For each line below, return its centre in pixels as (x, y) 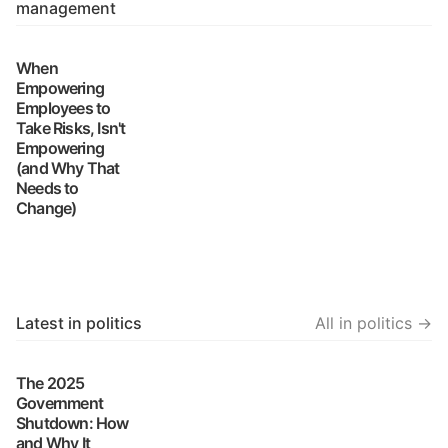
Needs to (47, 188)
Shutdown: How (72, 423)
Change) (46, 208)
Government (59, 403)
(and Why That (68, 168)
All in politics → (373, 323)
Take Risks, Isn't (71, 128)
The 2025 (50, 383)
